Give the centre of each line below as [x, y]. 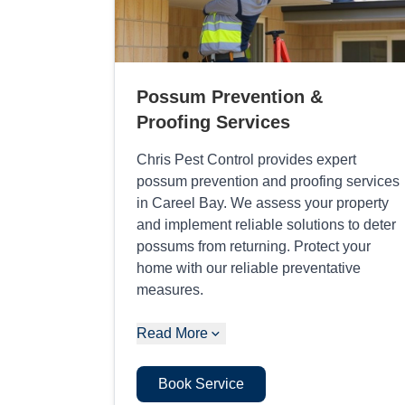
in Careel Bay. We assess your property [263, 202]
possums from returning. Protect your [254, 246]
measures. [170, 289]
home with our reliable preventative [249, 268]
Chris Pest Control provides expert [246, 159]
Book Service [201, 383]
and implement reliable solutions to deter [266, 224]
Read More [172, 333]
